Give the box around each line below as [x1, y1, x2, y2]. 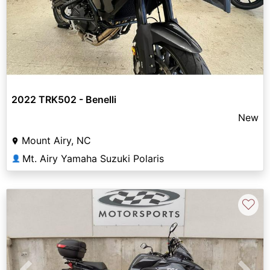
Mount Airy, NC [22, 134, 91, 146]
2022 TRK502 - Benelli [11, 93, 116, 105]
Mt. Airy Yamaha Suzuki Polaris [22, 152, 164, 165]
